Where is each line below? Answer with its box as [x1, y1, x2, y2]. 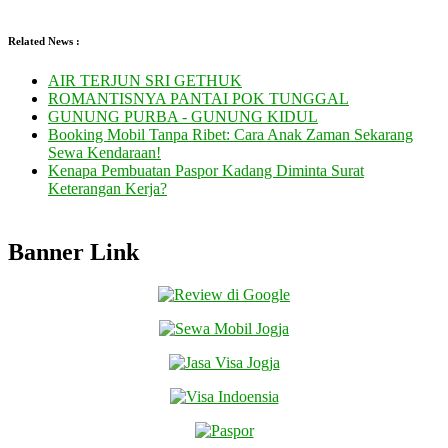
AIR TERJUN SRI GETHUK [48, 71, 242, 89]
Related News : [8, 34, 80, 47]
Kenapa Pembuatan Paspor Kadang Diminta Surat [48, 161, 364, 179]
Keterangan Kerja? [48, 179, 167, 197]
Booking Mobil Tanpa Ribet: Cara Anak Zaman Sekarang [48, 125, 413, 143]
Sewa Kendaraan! [48, 143, 161, 161]
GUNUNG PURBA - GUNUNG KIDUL [48, 107, 318, 125]
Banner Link [8, 238, 139, 265]
